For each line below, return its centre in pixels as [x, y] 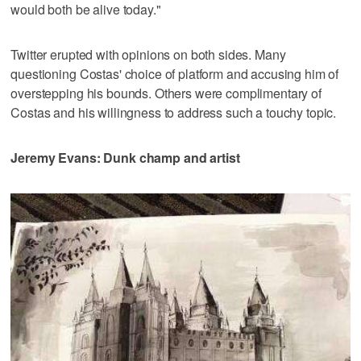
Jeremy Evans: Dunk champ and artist [125, 157]
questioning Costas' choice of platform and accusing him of [175, 73]
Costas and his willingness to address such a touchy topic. [174, 112]
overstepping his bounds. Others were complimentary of [166, 93]
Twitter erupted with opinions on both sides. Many [148, 54]
